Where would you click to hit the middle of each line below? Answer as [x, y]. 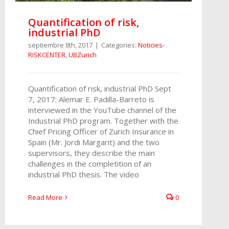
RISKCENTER [47, 54]
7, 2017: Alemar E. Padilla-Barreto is [91, 99]
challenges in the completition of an [90, 163]
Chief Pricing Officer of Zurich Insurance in [101, 131]
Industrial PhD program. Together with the [103, 120]
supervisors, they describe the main [91, 153]
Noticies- [151, 45]
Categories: [120, 45]
